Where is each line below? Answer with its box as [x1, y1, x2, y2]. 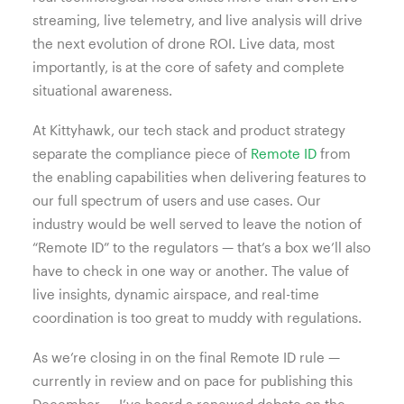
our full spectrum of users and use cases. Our [32, 192, 321, 208]
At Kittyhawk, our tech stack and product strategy [32, 122, 345, 138]
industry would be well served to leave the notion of [32, 216, 362, 232]
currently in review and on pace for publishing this [32, 372, 353, 389]
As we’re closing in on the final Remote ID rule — [32, 349, 340, 365]
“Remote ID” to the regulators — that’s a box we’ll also [32, 239, 371, 255]
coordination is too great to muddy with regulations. [32, 309, 362, 326]
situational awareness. [32, 82, 172, 98]
